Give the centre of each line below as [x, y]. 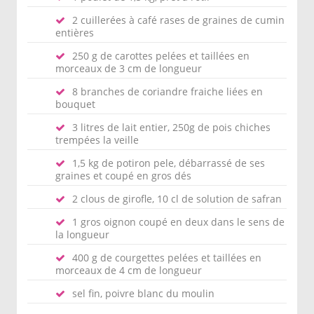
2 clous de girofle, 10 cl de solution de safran [177, 199]
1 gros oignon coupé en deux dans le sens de [178, 222]
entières [75, 33]
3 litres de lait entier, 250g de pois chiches [171, 127]
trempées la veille [97, 140]
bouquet [75, 104]
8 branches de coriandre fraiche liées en [168, 91]
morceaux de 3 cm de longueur [129, 68]
